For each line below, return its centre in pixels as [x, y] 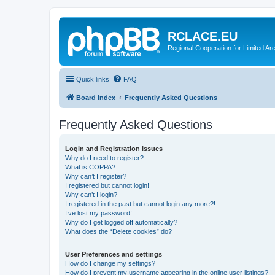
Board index [96, 97]
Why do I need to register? [104, 157]
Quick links [93, 79]
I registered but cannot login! [107, 185]
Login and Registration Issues [114, 148]
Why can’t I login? [91, 194]
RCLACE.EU [203, 36]
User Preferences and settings [114, 254]
